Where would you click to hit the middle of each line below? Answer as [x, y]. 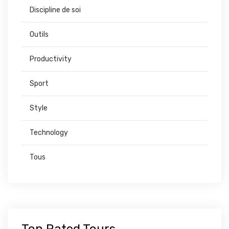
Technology [49, 133]
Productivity [51, 59]
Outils [39, 35]
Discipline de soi [55, 10]
